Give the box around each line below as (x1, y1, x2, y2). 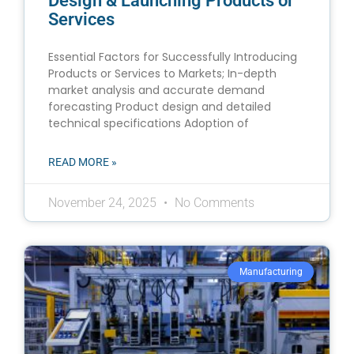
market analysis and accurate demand (48, 81, 265, 98)
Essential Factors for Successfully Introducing (48, 48, 297, 65)
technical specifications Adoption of (48, 115, 249, 131)
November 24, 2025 (48, 194, 160, 210)
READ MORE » (48, 155, 117, 168)
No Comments (171, 194, 254, 210)
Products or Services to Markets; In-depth (48, 65, 277, 81)
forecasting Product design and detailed (48, 98, 271, 115)
